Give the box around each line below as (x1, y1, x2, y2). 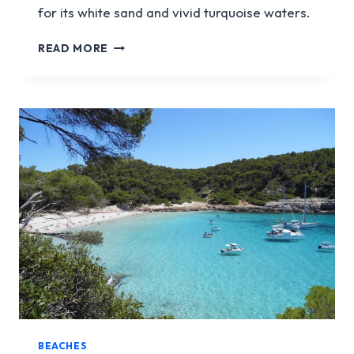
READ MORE (38, 41, 109, 56)
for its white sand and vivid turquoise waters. (38, 4, 311, 21)
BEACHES (38, 339, 87, 352)
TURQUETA (107, 53, 174, 68)
